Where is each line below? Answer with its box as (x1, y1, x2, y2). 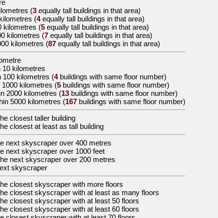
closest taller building (10, 114, 75, 122)
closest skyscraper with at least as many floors (10, 188, 159, 197)
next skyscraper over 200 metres (10, 155, 115, 163)
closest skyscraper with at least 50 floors (10, 197, 139, 205)
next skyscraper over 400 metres (6, 139, 111, 147)
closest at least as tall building (10, 122, 104, 130)
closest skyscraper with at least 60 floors (10, 205, 139, 213)
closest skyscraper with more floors (10, 180, 123, 188)
